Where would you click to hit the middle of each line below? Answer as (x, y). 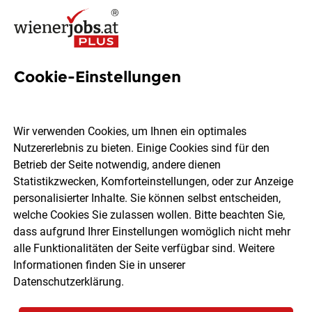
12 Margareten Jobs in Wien (145, 97)
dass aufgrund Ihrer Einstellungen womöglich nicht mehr (152, 232)
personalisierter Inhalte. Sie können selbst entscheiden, (147, 198)
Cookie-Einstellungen (97, 77)
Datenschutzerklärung (68, 282)
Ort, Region (69, 196)
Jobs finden (156, 242)
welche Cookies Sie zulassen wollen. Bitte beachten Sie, (149, 215)
